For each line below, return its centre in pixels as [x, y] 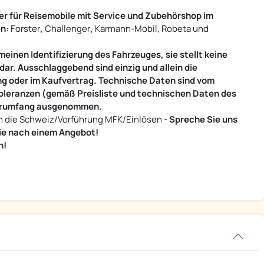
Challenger [67, 29]
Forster [24, 29]
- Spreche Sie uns [201, 120]
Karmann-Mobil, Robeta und [151, 29]
